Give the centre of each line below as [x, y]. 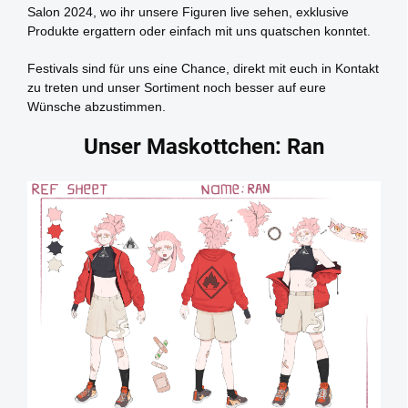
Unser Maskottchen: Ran [204, 147]
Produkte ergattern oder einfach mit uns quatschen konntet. [199, 31]
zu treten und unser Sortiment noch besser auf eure [177, 88]
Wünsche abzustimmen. [97, 107]
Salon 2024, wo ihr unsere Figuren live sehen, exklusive [188, 12]
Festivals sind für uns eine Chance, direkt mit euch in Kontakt [203, 69]
